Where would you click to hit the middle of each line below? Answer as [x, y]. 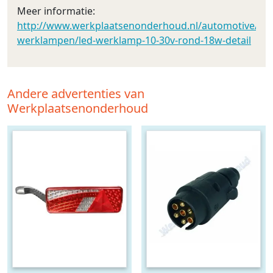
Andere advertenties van [76, 94]
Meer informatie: [56, 11]
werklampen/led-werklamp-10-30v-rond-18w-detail [134, 40]
